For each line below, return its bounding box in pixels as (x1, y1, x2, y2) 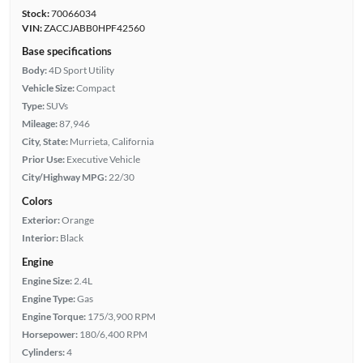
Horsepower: (21, 327, 78, 340)
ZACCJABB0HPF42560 (41, 21, 145, 34)
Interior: (21, 231, 58, 244)
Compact (75, 81, 115, 94)
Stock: (21, 6, 49, 19)
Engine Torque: (21, 310, 86, 322)
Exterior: (21, 213, 60, 226)
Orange (61, 213, 94, 226)
